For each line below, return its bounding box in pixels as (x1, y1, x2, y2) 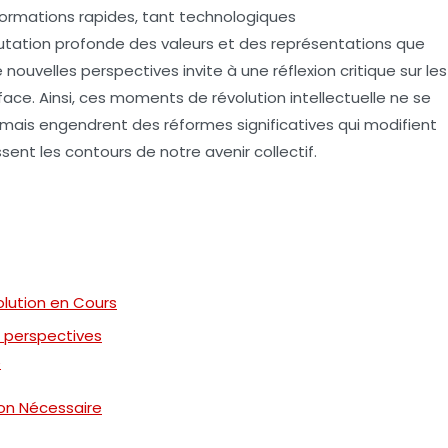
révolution (212, 86, 286, 108)
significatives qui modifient (233, 113, 437, 135)
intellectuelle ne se (286, 86, 431, 108)
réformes (164, 113, 233, 135)
